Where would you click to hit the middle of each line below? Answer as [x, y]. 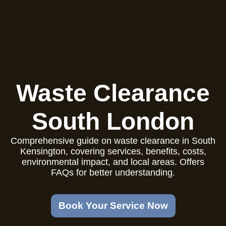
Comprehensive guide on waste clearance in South [113, 141]
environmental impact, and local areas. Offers [113, 162]
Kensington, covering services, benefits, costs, [113, 151]
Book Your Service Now [113, 206]
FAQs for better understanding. [113, 173]
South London [113, 121]
